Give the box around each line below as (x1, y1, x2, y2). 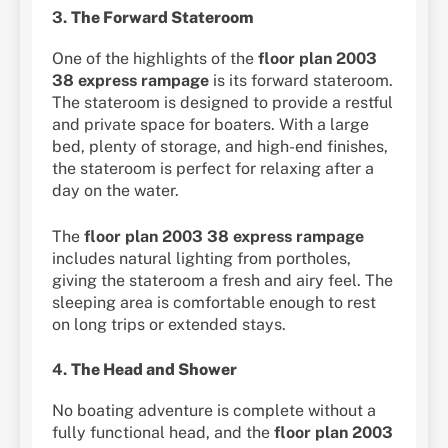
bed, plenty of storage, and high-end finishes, (52, 137, 388, 157)
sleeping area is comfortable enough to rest (52, 293, 376, 313)
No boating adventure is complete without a (52, 401, 376, 421)
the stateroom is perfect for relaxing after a (52, 159, 374, 179)
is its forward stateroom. (209, 71, 393, 91)
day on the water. (52, 181, 179, 201)
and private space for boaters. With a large (52, 115, 369, 135)
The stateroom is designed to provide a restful (52, 93, 393, 113)
